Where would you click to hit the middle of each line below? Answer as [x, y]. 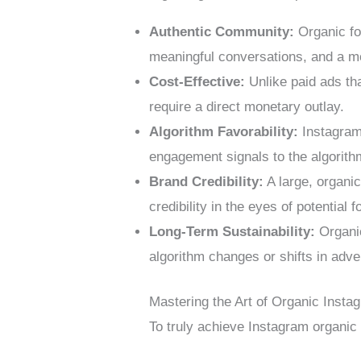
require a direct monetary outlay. [247, 106]
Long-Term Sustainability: [232, 231]
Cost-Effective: [197, 81]
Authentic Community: [222, 31]
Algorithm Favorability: [224, 131]
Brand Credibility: [207, 181]
